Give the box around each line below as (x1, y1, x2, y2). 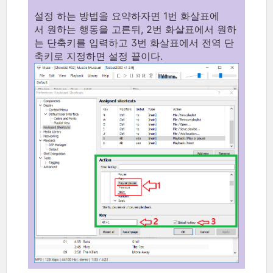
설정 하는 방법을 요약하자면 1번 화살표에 (34, 9, 219, 22)
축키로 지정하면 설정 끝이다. (34, 49, 163, 62)
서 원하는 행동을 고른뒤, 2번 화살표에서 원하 (34, 23, 236, 35)
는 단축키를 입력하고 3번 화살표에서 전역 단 (34, 36, 234, 49)
